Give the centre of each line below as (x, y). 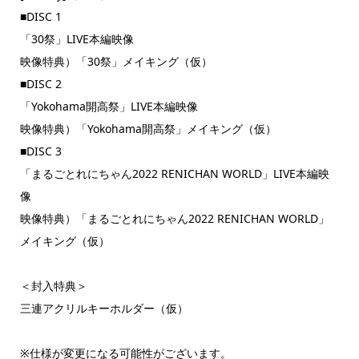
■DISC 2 (40, 83)
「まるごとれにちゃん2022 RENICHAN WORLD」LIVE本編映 (174, 173)
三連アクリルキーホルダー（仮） (104, 308)
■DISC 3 (40, 151)
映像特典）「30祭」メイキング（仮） (116, 61)
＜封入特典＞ (53, 285)
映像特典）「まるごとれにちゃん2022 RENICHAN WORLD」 (174, 218)
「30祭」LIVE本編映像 (77, 38)
